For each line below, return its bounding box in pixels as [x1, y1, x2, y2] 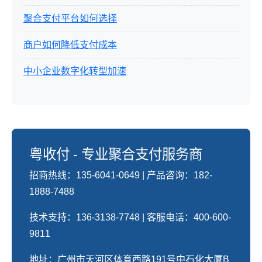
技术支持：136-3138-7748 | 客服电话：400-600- [29, 212, 231, 222]
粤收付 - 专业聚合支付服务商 [29, 147, 202, 162]
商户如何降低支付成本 [23, 40, 117, 50]
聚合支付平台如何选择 [23, 13, 117, 23]
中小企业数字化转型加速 [23, 66, 126, 76]
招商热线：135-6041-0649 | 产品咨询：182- [29, 170, 212, 180]
